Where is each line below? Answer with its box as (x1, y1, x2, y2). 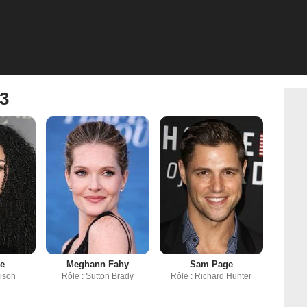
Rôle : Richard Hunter (171, 271, 252, 282)
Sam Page (189, 259, 233, 270)
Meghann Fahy (66, 259, 129, 270)
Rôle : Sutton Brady (61, 271, 134, 282)
